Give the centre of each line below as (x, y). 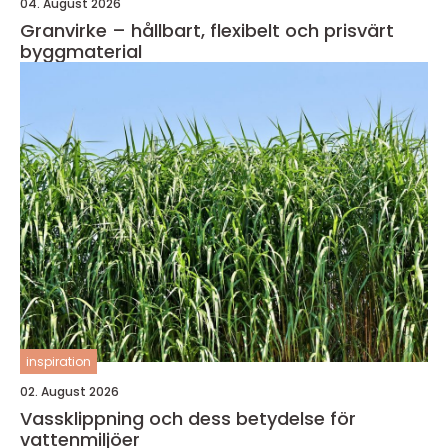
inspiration (58, 361)
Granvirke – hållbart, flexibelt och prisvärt (207, 30)
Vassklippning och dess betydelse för (188, 418)
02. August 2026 (69, 391)
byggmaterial (81, 51)
